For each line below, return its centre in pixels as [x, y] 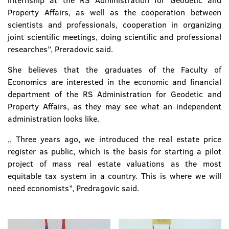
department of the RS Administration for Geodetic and [114, 94]
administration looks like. [53, 119]
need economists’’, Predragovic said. [73, 188]
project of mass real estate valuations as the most [114, 164]
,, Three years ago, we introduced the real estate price [114, 139]
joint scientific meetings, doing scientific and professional [114, 37]
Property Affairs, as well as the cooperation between [114, 12]
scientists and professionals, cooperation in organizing [114, 25]
